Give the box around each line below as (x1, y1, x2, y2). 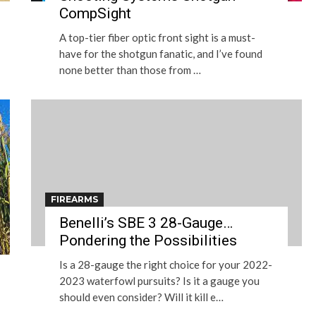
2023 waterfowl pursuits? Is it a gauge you (59, 274, 260, 287)
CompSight (59, 5, 131, 22)
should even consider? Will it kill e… (59, 291, 224, 303)
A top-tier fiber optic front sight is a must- (59, 31, 255, 44)
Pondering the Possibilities (59, 232, 237, 249)
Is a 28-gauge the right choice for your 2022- (59, 258, 272, 271)
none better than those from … (59, 63, 201, 76)
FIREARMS (51, 194, 98, 205)
